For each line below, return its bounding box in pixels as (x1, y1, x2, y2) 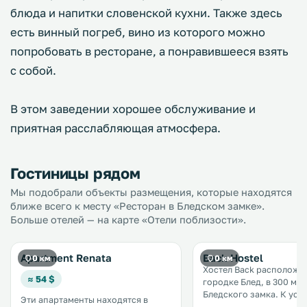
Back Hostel (203, 251, 263, 264)
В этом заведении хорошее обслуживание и (10, 102, 256, 116)
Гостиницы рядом (10, 164, 140, 182)
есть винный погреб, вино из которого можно (10, 25, 265, 39)
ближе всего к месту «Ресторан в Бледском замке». (10, 200, 265, 212)
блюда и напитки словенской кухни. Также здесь (10, 6, 282, 20)
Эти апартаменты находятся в (21, 295, 148, 305)
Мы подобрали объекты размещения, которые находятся (10, 186, 292, 198)
